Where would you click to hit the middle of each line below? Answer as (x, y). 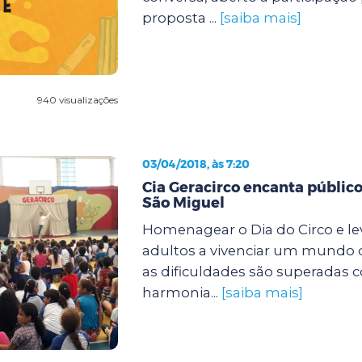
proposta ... (181, 17)
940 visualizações (77, 99)
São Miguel (183, 202)
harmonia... (181, 292)
